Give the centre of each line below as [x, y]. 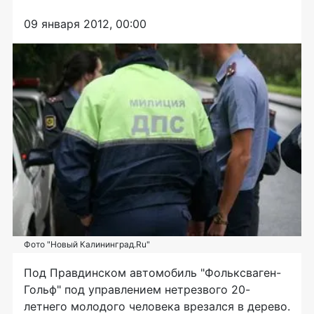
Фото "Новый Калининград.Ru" [87, 245]
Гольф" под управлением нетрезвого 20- [137, 290]
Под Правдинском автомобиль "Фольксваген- [152, 273]
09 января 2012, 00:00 [85, 24]
